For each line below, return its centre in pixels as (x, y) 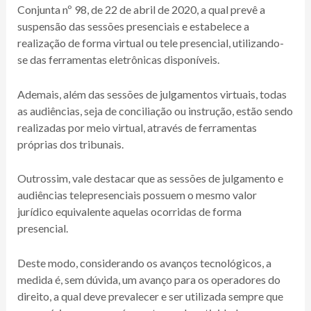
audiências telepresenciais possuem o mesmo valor (137, 195)
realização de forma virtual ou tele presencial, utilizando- (150, 43)
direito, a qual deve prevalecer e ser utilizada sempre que (150, 296)
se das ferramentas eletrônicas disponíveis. (118, 60)
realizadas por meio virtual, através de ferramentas (137, 127)
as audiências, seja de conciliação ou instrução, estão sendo (155, 110)
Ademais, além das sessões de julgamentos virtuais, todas (152, 94)
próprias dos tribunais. (70, 144)
